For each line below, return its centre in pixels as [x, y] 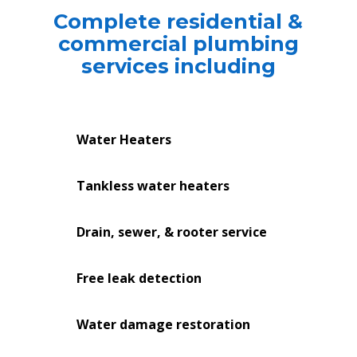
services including [178, 66]
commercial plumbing [178, 44]
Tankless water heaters [153, 186]
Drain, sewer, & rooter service [172, 232]
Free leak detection [139, 279]
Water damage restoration [164, 325]
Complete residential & [178, 22]
